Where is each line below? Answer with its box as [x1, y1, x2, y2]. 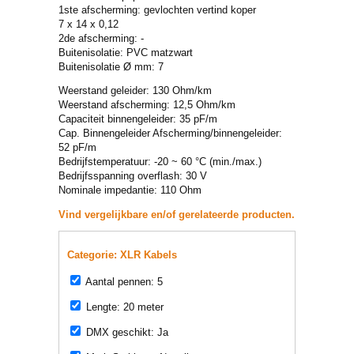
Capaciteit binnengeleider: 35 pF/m [58, 113, 217, 125]
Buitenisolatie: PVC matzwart [58, 47, 193, 58]
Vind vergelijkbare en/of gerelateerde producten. [58, 209, 295, 220]
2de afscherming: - [58, 32, 144, 44]
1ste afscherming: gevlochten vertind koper [58, 4, 256, 16]
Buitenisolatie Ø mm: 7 [58, 61, 164, 73]
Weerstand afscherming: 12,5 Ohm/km [58, 99, 235, 111]
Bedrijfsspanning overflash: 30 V [58, 170, 207, 182]
